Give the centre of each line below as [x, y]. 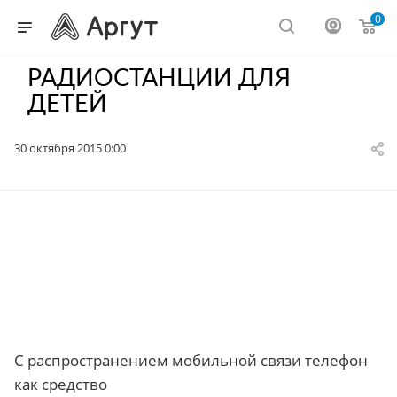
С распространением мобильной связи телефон [191, 360]
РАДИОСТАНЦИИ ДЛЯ [159, 77]
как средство [61, 384]
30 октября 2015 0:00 [70, 148]
